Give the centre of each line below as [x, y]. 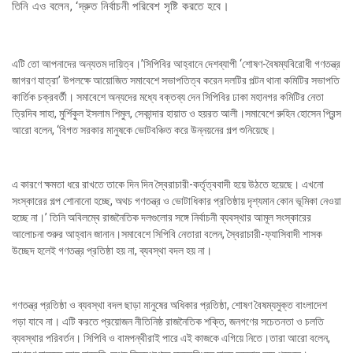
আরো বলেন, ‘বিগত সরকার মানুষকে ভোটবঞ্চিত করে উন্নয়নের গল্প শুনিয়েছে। [144, 130]
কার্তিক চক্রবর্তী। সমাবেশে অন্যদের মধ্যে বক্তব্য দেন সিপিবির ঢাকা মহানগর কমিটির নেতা [168, 97]
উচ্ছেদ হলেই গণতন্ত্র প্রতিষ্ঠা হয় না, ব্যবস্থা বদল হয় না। [112, 250]
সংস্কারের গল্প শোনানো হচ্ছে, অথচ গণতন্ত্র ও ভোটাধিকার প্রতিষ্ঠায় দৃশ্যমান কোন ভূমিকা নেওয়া [176, 201]
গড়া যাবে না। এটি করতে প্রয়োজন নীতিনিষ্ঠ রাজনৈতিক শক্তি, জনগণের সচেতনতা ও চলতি [168, 321]
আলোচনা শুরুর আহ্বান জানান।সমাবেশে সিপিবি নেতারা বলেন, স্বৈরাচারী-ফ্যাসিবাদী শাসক [167, 234]
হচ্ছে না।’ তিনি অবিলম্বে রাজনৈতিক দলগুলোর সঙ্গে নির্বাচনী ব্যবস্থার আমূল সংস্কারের [162, 217]
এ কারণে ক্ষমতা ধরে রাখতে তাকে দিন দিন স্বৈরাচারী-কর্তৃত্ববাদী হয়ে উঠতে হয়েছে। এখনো [168, 184]
